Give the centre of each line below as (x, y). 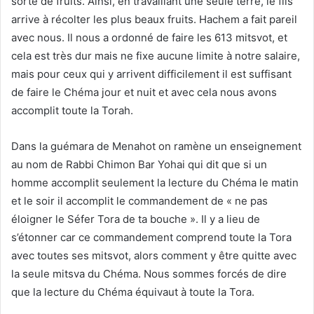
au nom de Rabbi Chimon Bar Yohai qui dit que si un (139, 165)
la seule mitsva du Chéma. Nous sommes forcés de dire (149, 274)
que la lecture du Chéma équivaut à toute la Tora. (133, 292)
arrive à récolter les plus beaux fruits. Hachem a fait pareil (154, 20)
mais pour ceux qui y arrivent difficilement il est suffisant (151, 74)
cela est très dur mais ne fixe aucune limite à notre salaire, (156, 56)
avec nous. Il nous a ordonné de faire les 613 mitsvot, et (149, 38)
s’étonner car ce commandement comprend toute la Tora (151, 238)
